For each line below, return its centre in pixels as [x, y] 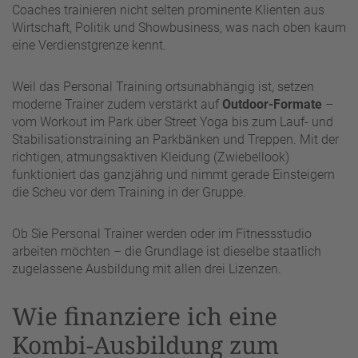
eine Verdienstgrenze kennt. [89, 45]
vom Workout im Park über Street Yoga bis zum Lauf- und [173, 121]
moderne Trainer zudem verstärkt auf [117, 104]
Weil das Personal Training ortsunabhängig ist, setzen [163, 86]
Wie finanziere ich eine [145, 316]
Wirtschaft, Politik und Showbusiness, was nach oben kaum [179, 27]
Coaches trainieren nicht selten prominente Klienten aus [168, 10]
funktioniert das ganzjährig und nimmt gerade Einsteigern [173, 174]
